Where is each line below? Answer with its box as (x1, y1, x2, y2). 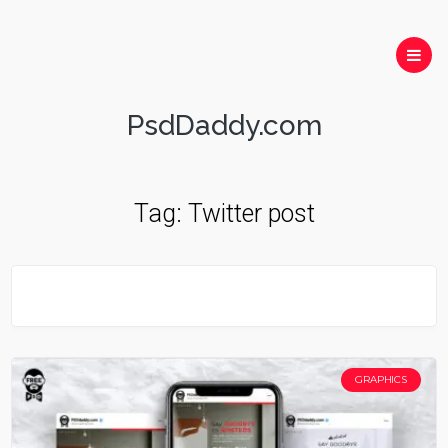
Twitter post (187, 199, 315, 228)
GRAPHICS (355, 373, 407, 386)
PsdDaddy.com (126, 109, 322, 142)
